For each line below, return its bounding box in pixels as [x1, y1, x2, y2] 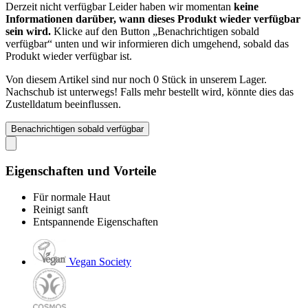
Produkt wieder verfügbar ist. [5, 49, 132, 62]
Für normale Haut [33, 191, 110, 203]
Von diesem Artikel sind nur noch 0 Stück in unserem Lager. [5, 73, 267, 85]
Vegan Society [69, 256, 131, 268]
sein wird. [5, 25, 51, 37]
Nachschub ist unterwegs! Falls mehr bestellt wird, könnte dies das [5, 85, 294, 98]
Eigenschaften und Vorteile [5, 163, 156, 178]
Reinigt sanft [33, 203, 88, 216]
